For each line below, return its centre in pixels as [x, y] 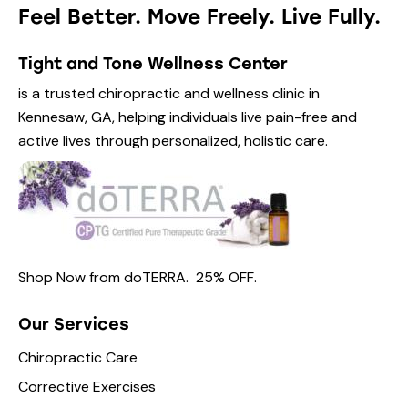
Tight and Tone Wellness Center [153, 64]
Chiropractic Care [78, 358]
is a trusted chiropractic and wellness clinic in [169, 93]
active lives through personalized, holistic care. [173, 140]
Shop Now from [71, 277]
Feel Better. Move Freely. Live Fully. [199, 16]
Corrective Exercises [87, 387]
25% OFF [225, 277]
